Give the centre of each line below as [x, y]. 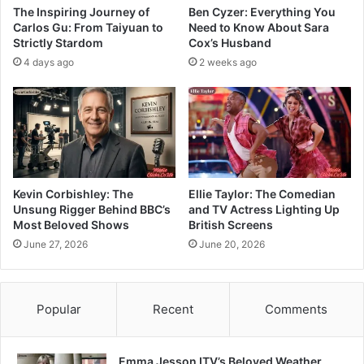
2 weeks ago [228, 62]
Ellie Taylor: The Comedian [262, 194]
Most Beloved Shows [71, 225]
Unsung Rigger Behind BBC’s [92, 210]
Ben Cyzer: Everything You [262, 11]
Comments [297, 310]
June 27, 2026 [56, 245]
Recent [173, 310]
